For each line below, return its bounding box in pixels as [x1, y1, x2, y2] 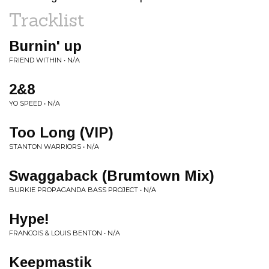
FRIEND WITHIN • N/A [9, 56, 80, 64]
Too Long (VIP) [9, 124, 113, 141]
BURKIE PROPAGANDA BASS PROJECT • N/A [9, 186, 156, 194]
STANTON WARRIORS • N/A [9, 142, 99, 151]
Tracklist [9, 8, 85, 31]
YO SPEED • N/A [9, 99, 60, 107]
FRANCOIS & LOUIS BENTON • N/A [9, 229, 120, 237]
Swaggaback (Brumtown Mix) [9, 168, 214, 184]
